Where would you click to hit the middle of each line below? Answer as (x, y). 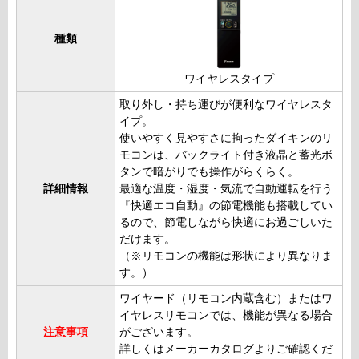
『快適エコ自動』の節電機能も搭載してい (226, 205)
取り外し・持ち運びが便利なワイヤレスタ (226, 104)
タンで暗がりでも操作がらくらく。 (209, 171)
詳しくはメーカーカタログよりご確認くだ (226, 349)
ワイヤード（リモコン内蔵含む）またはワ (226, 298)
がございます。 (159, 332)
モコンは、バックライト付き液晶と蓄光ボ (226, 155)
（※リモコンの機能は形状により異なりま (226, 256)
